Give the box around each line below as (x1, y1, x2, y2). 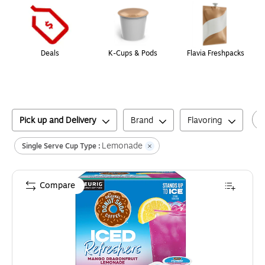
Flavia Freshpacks (186, 48, 244, 59)
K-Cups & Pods (108, 48, 157, 59)
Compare (40, 179, 75, 192)
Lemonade (102, 140, 143, 153)
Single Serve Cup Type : (22, 140, 101, 151)
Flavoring (188, 114, 222, 127)
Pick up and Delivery (20, 114, 96, 127)
